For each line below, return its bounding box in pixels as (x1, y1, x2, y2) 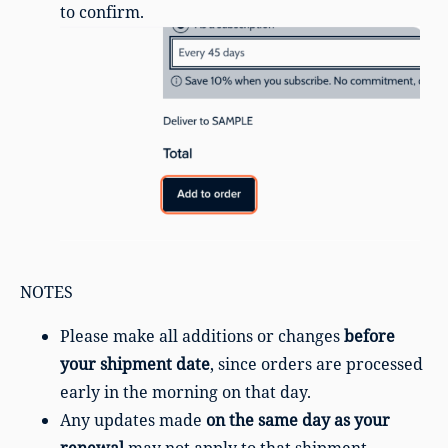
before (344, 325, 395, 348)
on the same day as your (206, 409, 390, 432)
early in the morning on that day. (60, 381, 311, 404)
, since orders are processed (210, 353, 423, 376)
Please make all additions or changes (60, 325, 344, 348)
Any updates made (60, 409, 206, 432)
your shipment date (60, 353, 210, 376)
